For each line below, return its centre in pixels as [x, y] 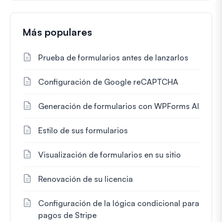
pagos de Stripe [67, 215]
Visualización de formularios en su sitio [110, 154]
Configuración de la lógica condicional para [119, 203]
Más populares [57, 32]
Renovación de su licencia [85, 179]
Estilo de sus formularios [83, 130]
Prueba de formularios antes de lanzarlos [113, 57]
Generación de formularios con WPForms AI [119, 106]
